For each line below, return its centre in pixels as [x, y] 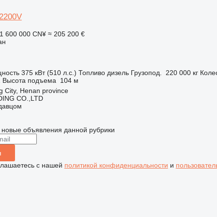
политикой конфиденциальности [116, 165]
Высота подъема [29, 80]
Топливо [92, 73]
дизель [118, 73]
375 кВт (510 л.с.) [49, 73]
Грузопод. [146, 73]
